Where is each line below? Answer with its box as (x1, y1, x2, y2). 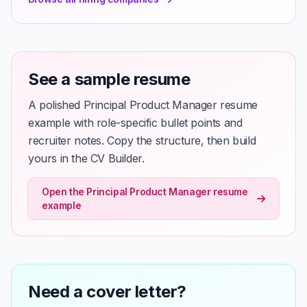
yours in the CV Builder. (28, 151, 145, 165)
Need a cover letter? (28, 282, 186, 302)
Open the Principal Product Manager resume (42, 186, 248, 197)
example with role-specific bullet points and (28, 116, 243, 130)
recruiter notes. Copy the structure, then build (28, 134, 256, 147)
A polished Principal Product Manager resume (28, 98, 258, 112)
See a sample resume (28, 69, 191, 89)
